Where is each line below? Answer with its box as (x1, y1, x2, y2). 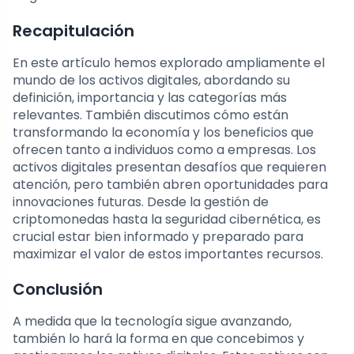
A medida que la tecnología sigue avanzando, (13, 311, 292, 330)
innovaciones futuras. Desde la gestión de (13, 192, 269, 211)
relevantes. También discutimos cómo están (13, 105, 288, 124)
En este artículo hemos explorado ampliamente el (13, 53, 325, 72)
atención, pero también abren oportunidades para (13, 175, 328, 194)
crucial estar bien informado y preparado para (13, 227, 303, 246)
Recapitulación (13, 19, 134, 42)
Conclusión (13, 277, 103, 300)
